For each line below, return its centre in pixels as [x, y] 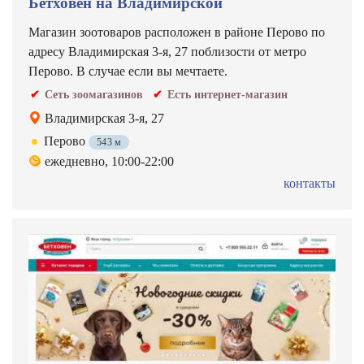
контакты [310, 183]
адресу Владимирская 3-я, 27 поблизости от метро [167, 52]
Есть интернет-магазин [227, 95]
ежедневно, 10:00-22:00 [109, 161]
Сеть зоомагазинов [94, 95]
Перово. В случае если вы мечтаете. [128, 71]
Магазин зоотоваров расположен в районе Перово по [177, 32]
